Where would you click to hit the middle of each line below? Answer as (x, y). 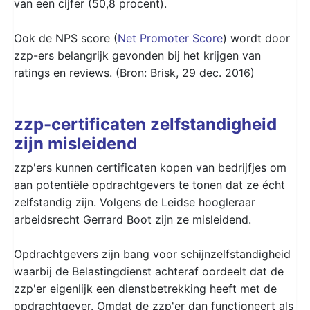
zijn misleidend (75, 143)
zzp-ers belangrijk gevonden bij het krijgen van (137, 55)
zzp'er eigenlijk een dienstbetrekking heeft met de (145, 288)
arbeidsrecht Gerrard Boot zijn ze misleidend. (133, 219)
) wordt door (256, 38)
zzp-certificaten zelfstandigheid (145, 124)
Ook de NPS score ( (66, 38)
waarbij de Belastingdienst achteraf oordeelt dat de (149, 271)
